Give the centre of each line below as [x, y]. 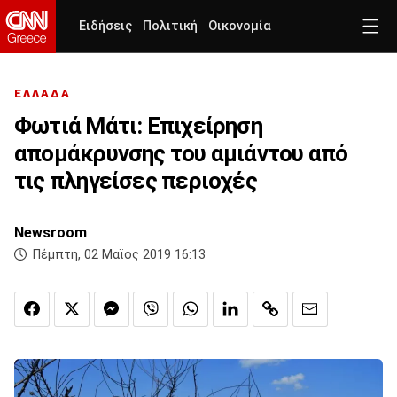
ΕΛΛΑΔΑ [43, 94]
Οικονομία [240, 26]
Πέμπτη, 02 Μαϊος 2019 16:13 [119, 255]
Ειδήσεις [105, 26]
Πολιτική [170, 26]
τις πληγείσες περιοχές [136, 181]
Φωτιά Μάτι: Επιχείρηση [138, 126]
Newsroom [51, 233]
